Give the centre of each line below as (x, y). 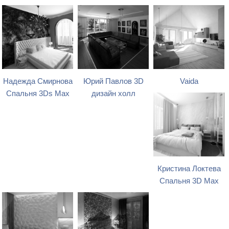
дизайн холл (113, 94)
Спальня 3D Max (189, 181)
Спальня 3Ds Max (38, 94)
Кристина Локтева (189, 169)
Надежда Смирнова (38, 82)
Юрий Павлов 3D (113, 82)
